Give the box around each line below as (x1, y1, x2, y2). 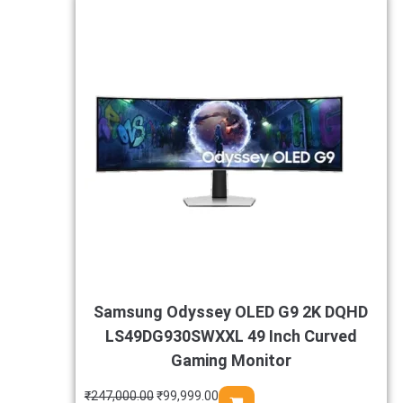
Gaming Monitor (170, 351, 291, 370)
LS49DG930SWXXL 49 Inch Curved (104, 327, 357, 345)
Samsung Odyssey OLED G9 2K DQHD (94, 302, 369, 321)
